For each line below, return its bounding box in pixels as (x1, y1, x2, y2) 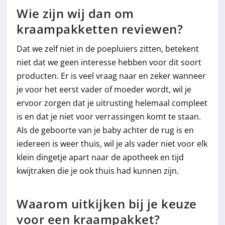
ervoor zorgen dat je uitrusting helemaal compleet (17, 97, 208, 108)
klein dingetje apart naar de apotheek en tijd (17, 151, 184, 163)
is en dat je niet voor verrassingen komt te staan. (17, 110, 201, 122)
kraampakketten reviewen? (17, 20, 183, 37)
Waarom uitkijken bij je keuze (17, 195, 197, 212)
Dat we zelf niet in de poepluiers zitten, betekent (17, 43, 199, 54)
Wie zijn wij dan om (17, 5, 134, 22)
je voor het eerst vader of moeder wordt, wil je (17, 83, 192, 95)
